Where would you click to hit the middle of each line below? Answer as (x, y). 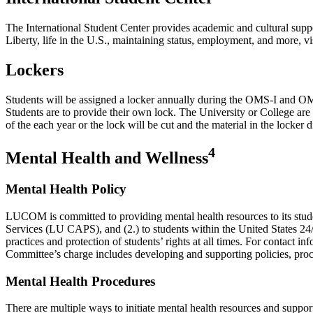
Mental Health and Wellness (107, 158)
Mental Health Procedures (80, 281)
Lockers (35, 70)
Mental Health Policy (66, 189)
